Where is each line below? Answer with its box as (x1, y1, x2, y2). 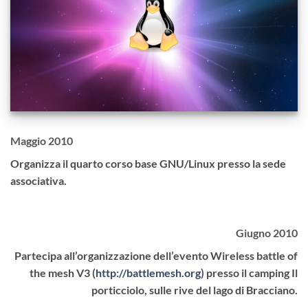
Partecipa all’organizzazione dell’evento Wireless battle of (14, 248, 298, 262)
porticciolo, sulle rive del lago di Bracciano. (91, 283, 298, 296)
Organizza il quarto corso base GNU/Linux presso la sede (10, 156, 286, 170)
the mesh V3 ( (30, 265, 96, 279)
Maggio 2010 (10, 133, 73, 147)
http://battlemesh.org (96, 265, 201, 279)
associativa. (10, 173, 67, 187)
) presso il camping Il (201, 265, 298, 279)
